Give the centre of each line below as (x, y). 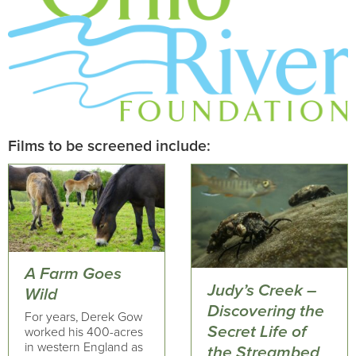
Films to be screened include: (109, 146)
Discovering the (265, 311)
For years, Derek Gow (83, 317)
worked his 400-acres (84, 332)
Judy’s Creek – (262, 290)
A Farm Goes (73, 274)
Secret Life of (257, 331)
